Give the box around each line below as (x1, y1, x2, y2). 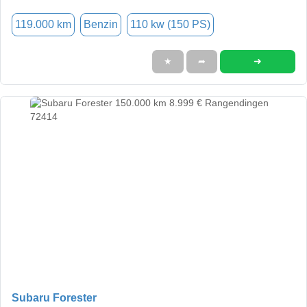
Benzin (84, 18, 118, 30)
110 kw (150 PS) (130, 18, 210, 30)
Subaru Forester (12, 291, 97, 304)
